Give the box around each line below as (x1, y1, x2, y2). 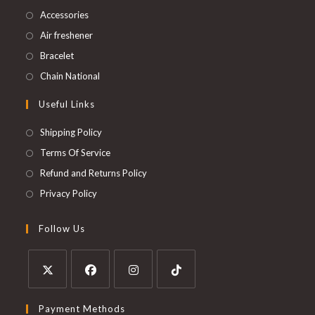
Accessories (40, 8, 89, 20)
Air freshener (40, 29, 94, 41)
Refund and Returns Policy (40, 167, 148, 179)
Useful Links (39, 98, 96, 110)
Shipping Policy (40, 126, 103, 138)
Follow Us (39, 222, 86, 234)
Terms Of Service (40, 146, 111, 158)
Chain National (40, 70, 101, 82)
